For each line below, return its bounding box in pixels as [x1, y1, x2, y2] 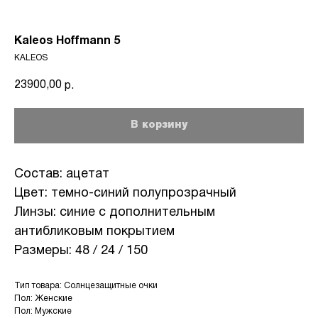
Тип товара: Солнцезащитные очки [14, 282, 158, 290]
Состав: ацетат [14, 168, 109, 180]
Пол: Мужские [14, 307, 72, 315]
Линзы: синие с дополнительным [14, 207, 215, 219]
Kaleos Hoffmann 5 [14, 36, 120, 46]
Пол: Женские [14, 295, 72, 302]
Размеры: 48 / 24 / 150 [14, 245, 148, 257]
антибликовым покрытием [14, 226, 175, 238]
